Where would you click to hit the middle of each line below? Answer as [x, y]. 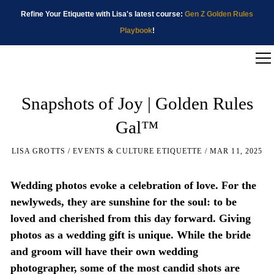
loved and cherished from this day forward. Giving [130, 219]
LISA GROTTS [38, 151]
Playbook [136, 31]
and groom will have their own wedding [104, 252]
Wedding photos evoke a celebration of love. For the [133, 186]
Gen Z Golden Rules [219, 14]
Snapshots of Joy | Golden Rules [137, 103]
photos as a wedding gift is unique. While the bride [130, 235]
